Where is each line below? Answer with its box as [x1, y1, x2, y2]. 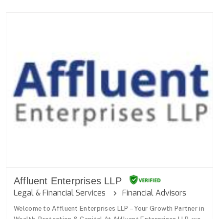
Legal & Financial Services [14, 187, 113, 198]
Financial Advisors [116, 187, 186, 198]
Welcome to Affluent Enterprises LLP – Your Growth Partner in [14, 204, 204, 212]
